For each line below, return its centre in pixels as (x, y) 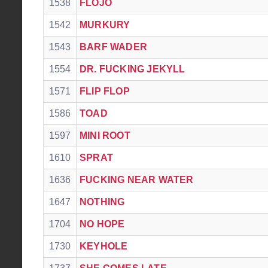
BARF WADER (113, 47)
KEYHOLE (104, 246)
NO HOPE (102, 224)
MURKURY (105, 25)
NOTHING (102, 202)
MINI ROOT (105, 135)
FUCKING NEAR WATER (137, 180)
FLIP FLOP (105, 91)
